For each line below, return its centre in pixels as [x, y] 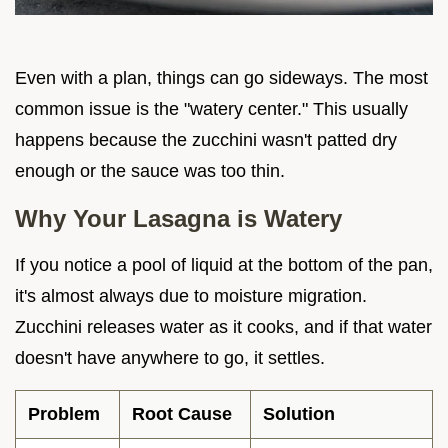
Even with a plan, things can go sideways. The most [221, 78]
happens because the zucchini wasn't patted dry [206, 140]
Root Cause [182, 414]
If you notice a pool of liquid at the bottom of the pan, [224, 265]
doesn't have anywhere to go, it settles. [170, 358]
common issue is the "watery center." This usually [211, 109]
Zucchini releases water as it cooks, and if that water [223, 327]
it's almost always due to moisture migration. [191, 296]
